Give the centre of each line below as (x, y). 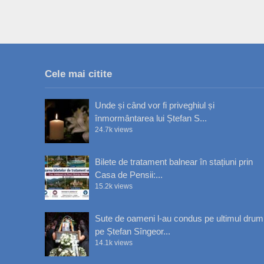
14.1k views (113, 243)
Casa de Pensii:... (128, 175)
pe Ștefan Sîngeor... (132, 232)
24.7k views (113, 130)
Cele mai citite (78, 74)
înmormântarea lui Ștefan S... (151, 118)
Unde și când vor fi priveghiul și (154, 105)
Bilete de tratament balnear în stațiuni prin (174, 162)
